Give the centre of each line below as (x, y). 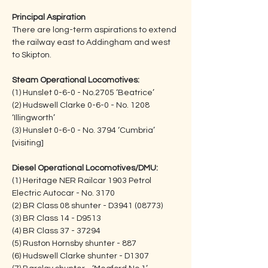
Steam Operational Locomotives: (76, 80)
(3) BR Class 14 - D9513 (57, 218)
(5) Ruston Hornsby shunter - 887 (74, 243)
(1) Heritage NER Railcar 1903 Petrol (83, 181)
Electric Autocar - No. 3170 (74, 193)
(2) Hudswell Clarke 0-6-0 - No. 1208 (82, 105)
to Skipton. (32, 55)
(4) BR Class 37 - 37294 (56, 231)
